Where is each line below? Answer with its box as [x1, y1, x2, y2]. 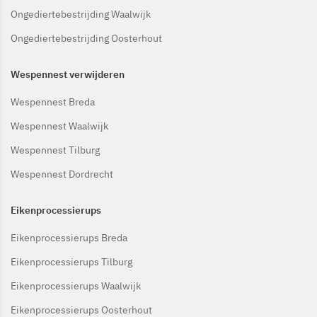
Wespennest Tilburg [11, 143, 100, 156]
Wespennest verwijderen [11, 67, 125, 81]
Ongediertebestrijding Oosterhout [11, 31, 162, 45]
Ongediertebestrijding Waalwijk [11, 7, 151, 21]
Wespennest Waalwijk [11, 119, 108, 132]
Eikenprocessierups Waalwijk [11, 279, 141, 292]
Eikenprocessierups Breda [11, 231, 127, 244]
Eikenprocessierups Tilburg [11, 255, 132, 268]
